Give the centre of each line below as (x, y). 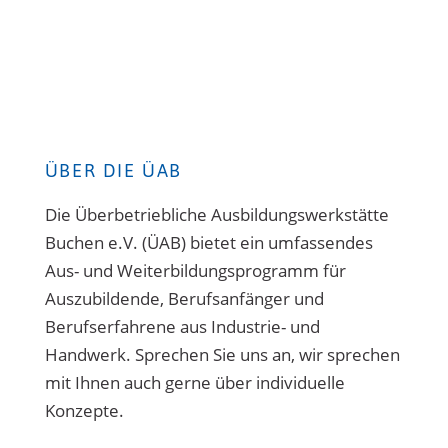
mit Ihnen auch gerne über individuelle (194, 382)
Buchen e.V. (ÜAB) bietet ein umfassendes (208, 242)
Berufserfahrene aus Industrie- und (182, 326)
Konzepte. (84, 410)
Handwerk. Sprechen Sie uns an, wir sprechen (222, 354)
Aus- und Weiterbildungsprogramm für (195, 270)
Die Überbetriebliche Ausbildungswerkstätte (216, 214)
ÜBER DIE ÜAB (113, 170)
